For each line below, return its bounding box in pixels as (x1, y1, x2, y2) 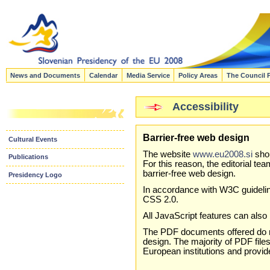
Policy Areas (178, 71, 218, 79)
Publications (8, 153, 49, 161)
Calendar (89, 71, 118, 79)
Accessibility (172, 100, 239, 113)
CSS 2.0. (143, 194, 179, 204)
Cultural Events (8, 136, 58, 143)
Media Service (126, 71, 170, 79)
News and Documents (10, 71, 81, 79)
